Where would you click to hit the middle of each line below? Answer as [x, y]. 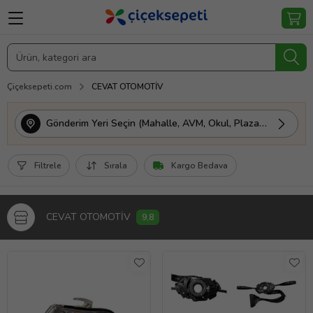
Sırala [116, 166]
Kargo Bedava [199, 166]
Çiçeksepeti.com [39, 87]
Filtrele [48, 166]
